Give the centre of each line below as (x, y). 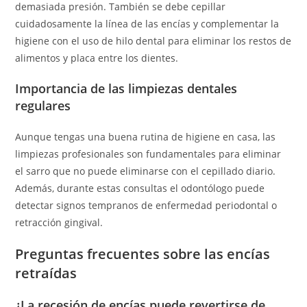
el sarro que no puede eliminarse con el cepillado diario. (146, 171)
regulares (43, 106)
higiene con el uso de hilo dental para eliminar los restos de (153, 41)
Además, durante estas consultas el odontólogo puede (140, 188)
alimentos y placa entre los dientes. (97, 58)
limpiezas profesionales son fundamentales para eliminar (148, 154)
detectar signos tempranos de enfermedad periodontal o (146, 205)
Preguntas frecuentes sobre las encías (143, 254)
